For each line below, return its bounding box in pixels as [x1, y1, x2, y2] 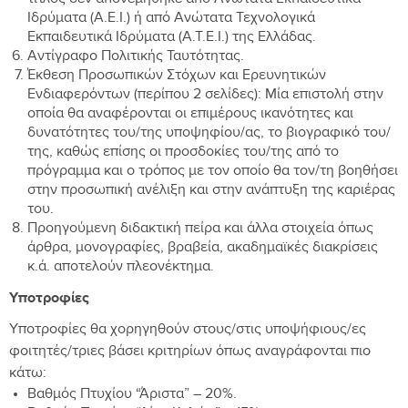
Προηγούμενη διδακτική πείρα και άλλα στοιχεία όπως [27, 219, 373, 240]
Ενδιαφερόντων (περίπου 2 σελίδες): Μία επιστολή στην [27, 86, 383, 106]
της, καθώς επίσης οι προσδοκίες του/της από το [27, 143, 339, 163]
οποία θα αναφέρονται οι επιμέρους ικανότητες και [27, 105, 353, 125]
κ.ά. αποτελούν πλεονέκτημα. [27, 258, 214, 278]
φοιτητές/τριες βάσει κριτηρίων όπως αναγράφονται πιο [9, 342, 371, 362]
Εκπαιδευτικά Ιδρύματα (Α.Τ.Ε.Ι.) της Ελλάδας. [27, 28, 316, 48]
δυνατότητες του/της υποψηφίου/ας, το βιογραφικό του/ [27, 124, 391, 144]
